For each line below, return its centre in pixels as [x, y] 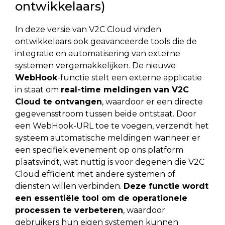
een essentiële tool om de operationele [101, 198]
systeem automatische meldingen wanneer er [108, 138]
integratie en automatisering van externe [98, 54]
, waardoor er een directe [152, 102]
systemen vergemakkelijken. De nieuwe [95, 66]
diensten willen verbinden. [69, 186]
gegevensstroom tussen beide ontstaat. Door [106, 114]
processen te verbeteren [69, 210]
